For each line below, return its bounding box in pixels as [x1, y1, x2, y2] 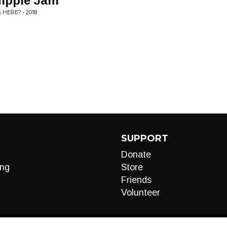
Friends [121, 175, 152, 185]
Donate [121, 149, 151, 160]
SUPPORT [121, 133, 168, 144]
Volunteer [121, 187, 160, 198]
